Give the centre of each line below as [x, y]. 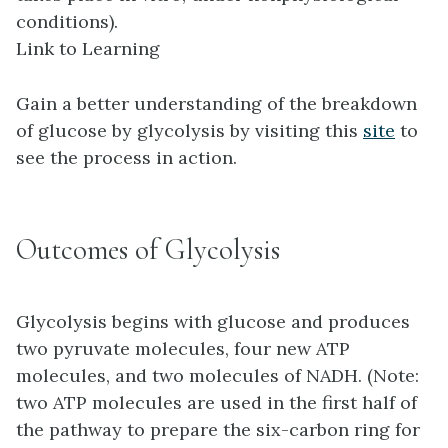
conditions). [67, 21]
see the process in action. [126, 157]
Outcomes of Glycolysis [148, 249]
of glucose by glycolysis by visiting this [189, 130]
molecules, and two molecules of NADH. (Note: [217, 375]
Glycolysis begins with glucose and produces [213, 321]
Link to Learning [88, 48]
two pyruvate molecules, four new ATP [183, 348]
